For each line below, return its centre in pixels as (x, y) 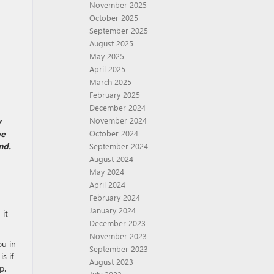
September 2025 (119, 30)
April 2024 (107, 184)
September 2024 (119, 146)
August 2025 (111, 43)
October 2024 (114, 133)
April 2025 (107, 69)
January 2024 (113, 210)
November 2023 (118, 236)
